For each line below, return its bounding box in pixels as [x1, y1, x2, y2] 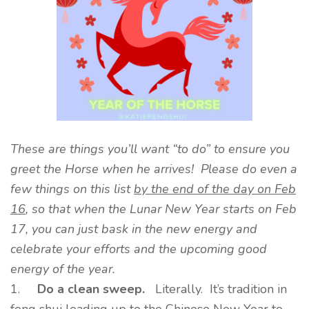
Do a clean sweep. [37, 281, 152, 297]
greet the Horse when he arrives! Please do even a [10, 161, 297, 177]
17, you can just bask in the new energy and [10, 221, 257, 237]
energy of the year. [10, 261, 115, 277]
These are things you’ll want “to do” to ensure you [10, 141, 290, 157]
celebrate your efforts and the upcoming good [10, 241, 267, 257]
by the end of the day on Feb [134, 181, 296, 197]
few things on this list [10, 181, 134, 197]
